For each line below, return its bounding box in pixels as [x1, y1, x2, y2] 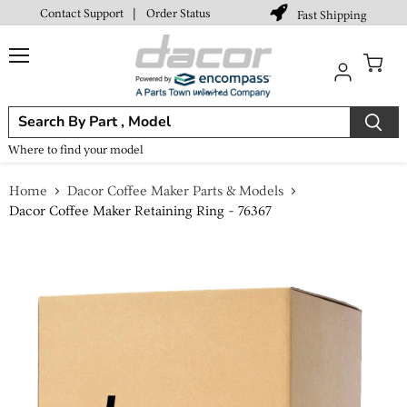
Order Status [145, 5, 211, 20]
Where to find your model [8, 143, 144, 156]
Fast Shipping [297, 8, 368, 22]
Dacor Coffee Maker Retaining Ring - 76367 [9, 203, 272, 219]
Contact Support [39, 5, 124, 20]
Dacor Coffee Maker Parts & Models [67, 183, 283, 199]
